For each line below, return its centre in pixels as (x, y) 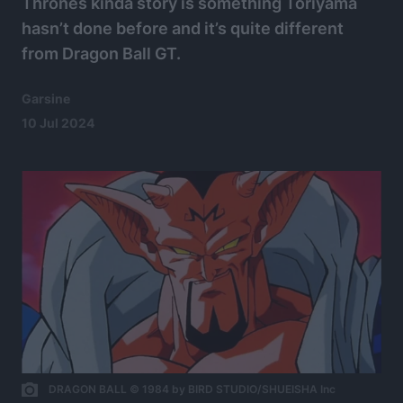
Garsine (46, 99)
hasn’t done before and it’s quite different (183, 28)
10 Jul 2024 (58, 123)
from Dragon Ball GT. (101, 54)
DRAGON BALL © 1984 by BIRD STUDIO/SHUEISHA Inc (192, 389)
